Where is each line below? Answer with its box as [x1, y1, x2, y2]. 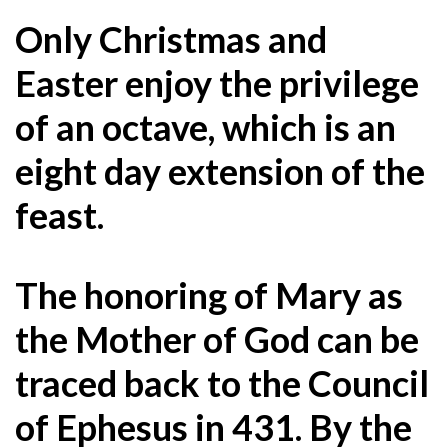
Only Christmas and [15, 16, 327, 61]
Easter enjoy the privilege [15, 60, 419, 105]
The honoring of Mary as [15, 272, 403, 317]
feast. [15, 192, 104, 237]
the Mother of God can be [15, 316, 419, 361]
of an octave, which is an [15, 104, 396, 149]
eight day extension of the [15, 148, 425, 193]
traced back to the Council [15, 360, 429, 405]
